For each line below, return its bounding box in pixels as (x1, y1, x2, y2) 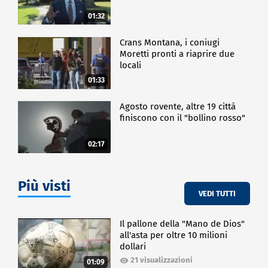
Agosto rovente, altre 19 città (120, 101, 236, 112)
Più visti (18, 178, 71, 195)
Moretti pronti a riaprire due (120, 48, 235, 59)
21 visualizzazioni (130, 255, 193, 265)
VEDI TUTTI (199, 188, 236, 198)
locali (120, 59, 142, 71)
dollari (120, 241, 147, 252)
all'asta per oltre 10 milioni (120, 230, 228, 241)
